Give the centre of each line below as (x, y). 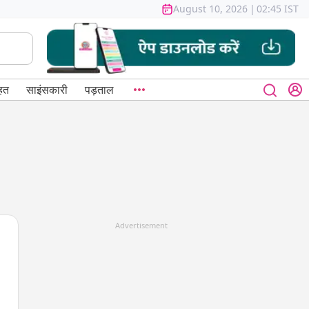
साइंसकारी (47, 90)
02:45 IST (278, 9)
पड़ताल (99, 90)
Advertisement (141, 225)
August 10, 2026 (210, 9)
